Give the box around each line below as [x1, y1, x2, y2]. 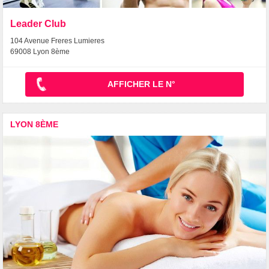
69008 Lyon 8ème [10, 47, 70, 56]
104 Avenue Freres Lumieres [10, 36, 104, 45]
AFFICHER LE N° [107, 79, 176, 89]
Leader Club [10, 18, 66, 29]
